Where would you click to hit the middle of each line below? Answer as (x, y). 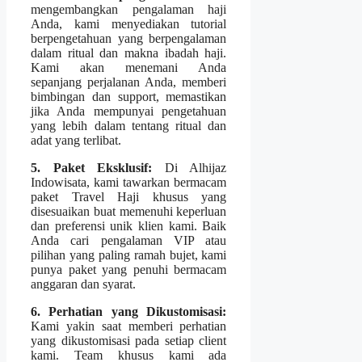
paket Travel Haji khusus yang (129, 196)
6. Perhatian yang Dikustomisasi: (129, 311)
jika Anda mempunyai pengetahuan (129, 111)
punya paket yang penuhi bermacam (129, 269)
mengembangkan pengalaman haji (129, 9)
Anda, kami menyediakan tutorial (129, 23)
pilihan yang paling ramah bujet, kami (129, 255)
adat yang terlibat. (76, 140)
